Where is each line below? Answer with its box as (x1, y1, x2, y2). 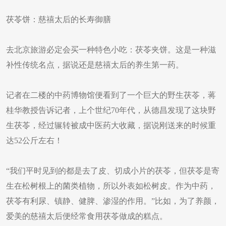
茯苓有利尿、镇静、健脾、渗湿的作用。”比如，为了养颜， (6, 197, 219, 205)
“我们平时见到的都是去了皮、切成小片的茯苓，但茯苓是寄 (6, 166, 219, 175)
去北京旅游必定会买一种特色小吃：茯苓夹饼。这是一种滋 (6, 45, 216, 54)
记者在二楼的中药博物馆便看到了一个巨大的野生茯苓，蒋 (6, 91, 216, 99)
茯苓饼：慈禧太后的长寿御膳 (6, 15, 111, 24)
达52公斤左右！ (6, 136, 63, 145)
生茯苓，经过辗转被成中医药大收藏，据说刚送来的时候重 (6, 121, 216, 130)
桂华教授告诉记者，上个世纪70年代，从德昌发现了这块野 (6, 106, 216, 115)
